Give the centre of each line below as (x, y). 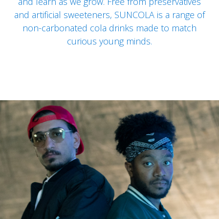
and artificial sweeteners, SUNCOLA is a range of (109, 15)
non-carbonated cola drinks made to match (109, 28)
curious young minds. (109, 41)
